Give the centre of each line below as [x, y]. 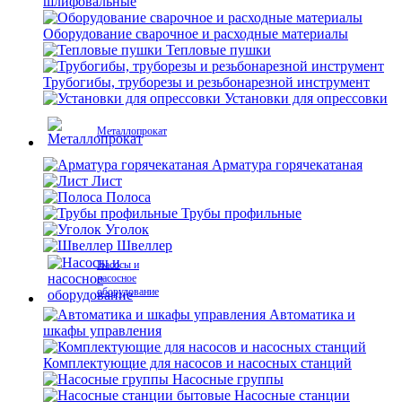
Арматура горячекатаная [287, 165]
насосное [117, 278]
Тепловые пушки [218, 50]
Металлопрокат [132, 131]
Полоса [128, 197]
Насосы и [118, 265]
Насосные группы [228, 379]
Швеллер [144, 245]
